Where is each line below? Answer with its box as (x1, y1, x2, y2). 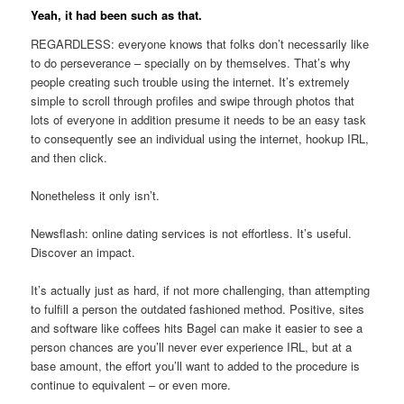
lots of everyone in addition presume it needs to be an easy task (31, 110, 367, 128)
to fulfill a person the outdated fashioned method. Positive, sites (31, 300, 365, 318)
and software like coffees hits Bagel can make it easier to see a (31, 319, 363, 337)
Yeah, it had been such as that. (31, 6, 203, 24)
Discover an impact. (31, 243, 136, 262)
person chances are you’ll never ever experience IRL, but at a (31, 338, 353, 356)
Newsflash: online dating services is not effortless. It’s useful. (31, 225, 353, 243)
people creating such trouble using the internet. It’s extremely (31, 72, 351, 90)
